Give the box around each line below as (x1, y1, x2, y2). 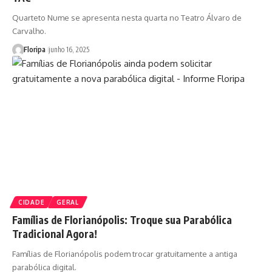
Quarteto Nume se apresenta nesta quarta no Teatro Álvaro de (12, 12, 242, 22)
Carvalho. (12, 25, 46, 36)
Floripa (23, 44, 46, 54)
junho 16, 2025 (48, 44, 89, 54)
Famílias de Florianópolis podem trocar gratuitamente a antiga (12, 248, 237, 259)
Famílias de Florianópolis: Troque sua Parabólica (12, 212, 232, 226)
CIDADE (18, 198, 45, 206)
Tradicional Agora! (12, 226, 97, 240)
